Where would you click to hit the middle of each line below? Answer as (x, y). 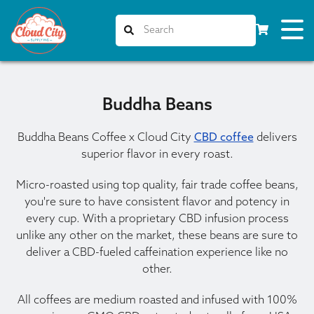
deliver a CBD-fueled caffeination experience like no (157, 253)
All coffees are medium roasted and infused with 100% (157, 301)
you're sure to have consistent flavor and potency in (157, 203)
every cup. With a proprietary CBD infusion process (157, 219)
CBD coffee (224, 138)
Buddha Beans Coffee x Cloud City (105, 138)
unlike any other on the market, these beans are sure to (157, 236)
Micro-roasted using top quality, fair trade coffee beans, (157, 186)
